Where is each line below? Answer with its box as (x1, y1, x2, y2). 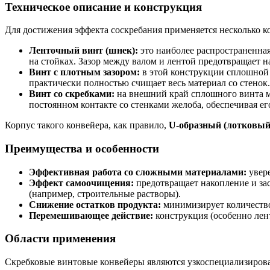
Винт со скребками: (29, 89, 115, 99)
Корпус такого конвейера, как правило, (5, 120, 169, 131)
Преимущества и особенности (5, 142, 159, 155)
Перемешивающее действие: (29, 210, 153, 221)
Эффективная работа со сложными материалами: (29, 166, 246, 177)
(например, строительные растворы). (29, 188, 181, 199)
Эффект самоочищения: (29, 177, 134, 188)
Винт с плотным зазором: (29, 67, 140, 78)
